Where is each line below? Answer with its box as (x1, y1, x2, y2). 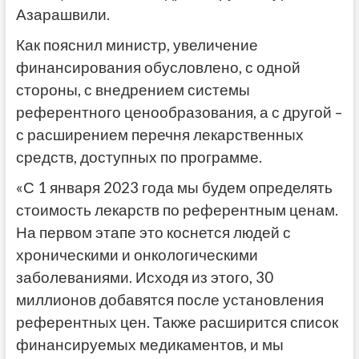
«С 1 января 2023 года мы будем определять (15, 178, 333, 196)
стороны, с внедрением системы (15, 80, 250, 99)
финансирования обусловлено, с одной (15, 58, 301, 76)
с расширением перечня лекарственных (15, 125, 304, 143)
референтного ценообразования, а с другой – (15, 103, 342, 121)
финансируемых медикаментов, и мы (15, 335, 284, 353)
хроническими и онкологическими (15, 245, 258, 264)
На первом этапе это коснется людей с (15, 223, 291, 241)
